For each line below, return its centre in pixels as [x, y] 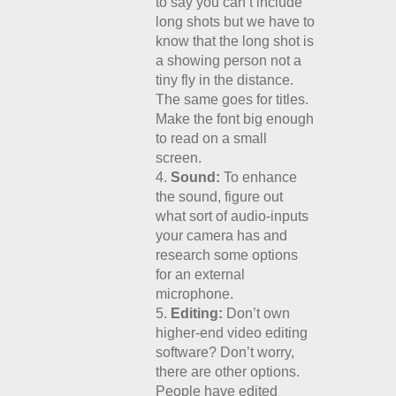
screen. [179, 158]
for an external [201, 274]
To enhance [259, 177]
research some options [227, 255]
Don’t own [257, 313]
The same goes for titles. [232, 99]
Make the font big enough [235, 119]
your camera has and [222, 236]
